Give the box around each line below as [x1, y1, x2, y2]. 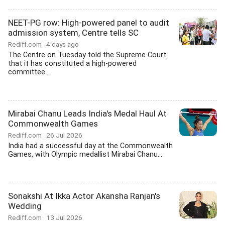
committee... [8, 68, 50, 76]
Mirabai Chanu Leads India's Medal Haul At [8, 108, 167, 119]
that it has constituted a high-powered [8, 59, 137, 68]
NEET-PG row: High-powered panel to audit [8, 18, 169, 28]
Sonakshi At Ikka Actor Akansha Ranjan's [8, 191, 160, 201]
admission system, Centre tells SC [8, 28, 139, 38]
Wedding [8, 201, 42, 211]
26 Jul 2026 [46, 131, 82, 139]
